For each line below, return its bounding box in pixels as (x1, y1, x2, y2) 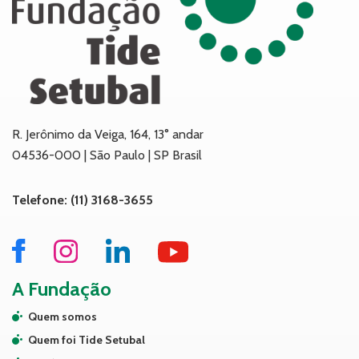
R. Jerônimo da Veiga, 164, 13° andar (12, 127, 204, 143)
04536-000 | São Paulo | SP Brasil (12, 147, 202, 163)
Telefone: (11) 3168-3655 (12, 192, 153, 208)
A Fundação (12, 277, 111, 301)
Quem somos (28, 309, 97, 325)
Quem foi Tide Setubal (28, 333, 145, 348)
